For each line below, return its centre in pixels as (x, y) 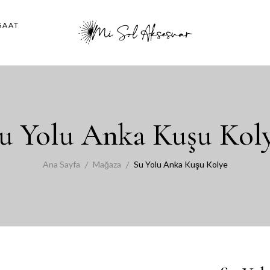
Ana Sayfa (61, 164)
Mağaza (107, 164)
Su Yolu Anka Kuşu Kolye (181, 164)
